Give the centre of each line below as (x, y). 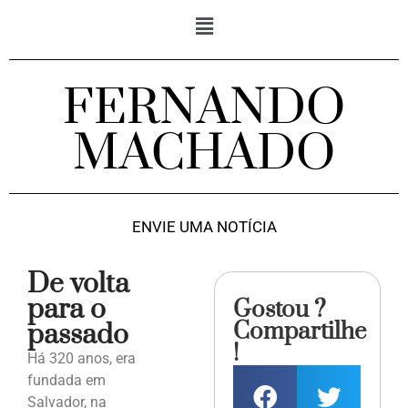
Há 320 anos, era (82, 359)
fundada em (66, 381)
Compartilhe (300, 332)
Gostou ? (280, 311)
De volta (78, 285)
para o (66, 310)
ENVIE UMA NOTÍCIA (204, 227)
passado (78, 336)
